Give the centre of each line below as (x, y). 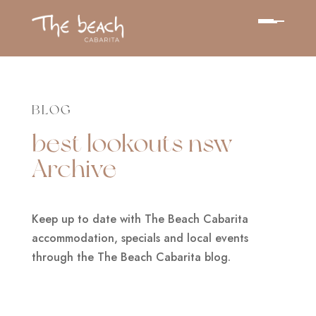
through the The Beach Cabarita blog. (131, 257)
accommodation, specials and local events (140, 238)
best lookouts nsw (132, 143)
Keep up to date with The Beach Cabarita (140, 219)
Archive (74, 168)
